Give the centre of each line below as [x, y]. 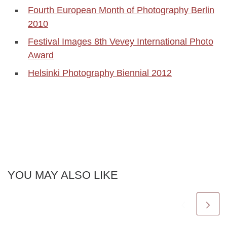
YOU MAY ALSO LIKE [63, 175]
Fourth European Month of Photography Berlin [121, 10]
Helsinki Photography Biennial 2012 [100, 73]
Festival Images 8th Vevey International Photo [121, 41]
